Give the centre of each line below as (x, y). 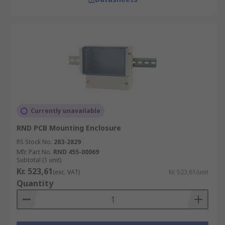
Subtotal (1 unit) (39, 160)
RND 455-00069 (76, 152)
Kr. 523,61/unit (189, 172)
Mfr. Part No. (34, 152)
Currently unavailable (66, 111)
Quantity (35, 183)
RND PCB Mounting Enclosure (69, 128)
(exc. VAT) (66, 172)
